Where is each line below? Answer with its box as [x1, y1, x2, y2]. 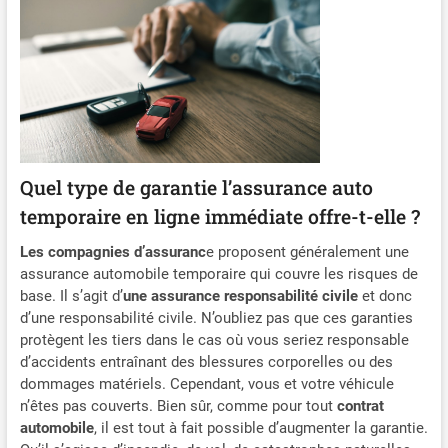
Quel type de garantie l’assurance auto [19, 174, 373, 200]
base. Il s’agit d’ [19, 286, 123, 305]
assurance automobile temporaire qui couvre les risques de [19, 264, 418, 283]
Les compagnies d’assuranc [19, 242, 206, 261]
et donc [357, 286, 412, 305]
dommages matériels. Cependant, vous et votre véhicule [19, 374, 394, 393]
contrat [336, 396, 384, 415]
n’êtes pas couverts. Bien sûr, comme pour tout [19, 396, 337, 415]
